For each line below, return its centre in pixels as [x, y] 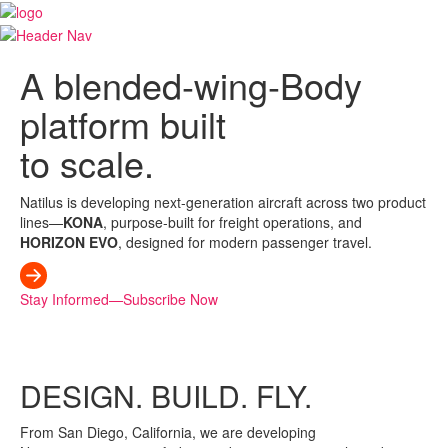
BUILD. [195, 395]
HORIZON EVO [69, 241]
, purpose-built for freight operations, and [232, 221]
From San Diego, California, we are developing [168, 431]
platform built [123, 123]
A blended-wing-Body [191, 84]
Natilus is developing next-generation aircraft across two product [223, 201]
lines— [41, 221]
